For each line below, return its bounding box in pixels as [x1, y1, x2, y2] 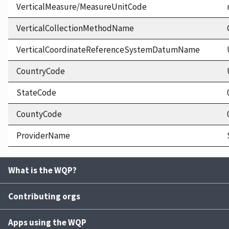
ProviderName [16, 130, 70, 142]
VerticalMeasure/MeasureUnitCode [16, 1, 147, 13]
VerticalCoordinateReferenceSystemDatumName [16, 44, 200, 56]
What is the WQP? [8, 165, 77, 176]
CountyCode [16, 108, 62, 120]
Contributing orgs [8, 191, 80, 202]
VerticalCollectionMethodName [16, 22, 134, 34]
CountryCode [16, 65, 65, 77]
